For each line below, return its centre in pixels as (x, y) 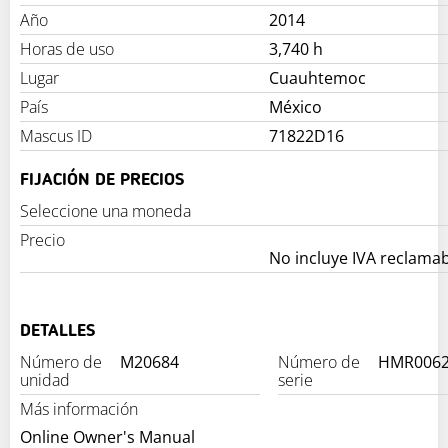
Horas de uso (67, 49)
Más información (79, 408)
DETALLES (57, 330)
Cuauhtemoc (317, 78)
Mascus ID (56, 136)
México (295, 107)
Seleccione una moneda (105, 211)
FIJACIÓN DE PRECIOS (102, 180)
